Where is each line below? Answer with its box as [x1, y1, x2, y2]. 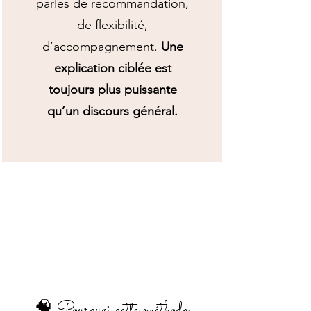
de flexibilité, [77, 17, 148, 33]
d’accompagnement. [42, 39, 161, 54]
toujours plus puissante [48, 82, 177, 97]
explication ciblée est [53, 60, 171, 76]
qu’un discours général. [47, 103, 178, 119]
